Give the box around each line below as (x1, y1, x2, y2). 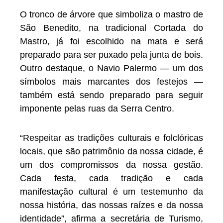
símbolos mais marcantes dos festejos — (20, 77, 203, 87)
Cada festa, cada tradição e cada (20, 173, 203, 183)
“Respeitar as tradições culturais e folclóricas (20, 132, 203, 143)
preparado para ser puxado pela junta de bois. (20, 50, 203, 60)
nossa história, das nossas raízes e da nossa (20, 200, 203, 210)
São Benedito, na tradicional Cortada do (20, 23, 203, 33)
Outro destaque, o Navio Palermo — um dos (20, 63, 203, 74)
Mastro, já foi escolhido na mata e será (20, 36, 203, 47)
